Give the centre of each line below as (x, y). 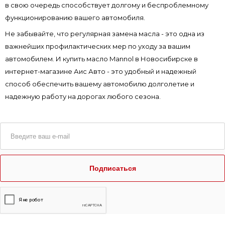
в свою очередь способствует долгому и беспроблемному (107, 5)
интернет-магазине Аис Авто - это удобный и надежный (101, 72)
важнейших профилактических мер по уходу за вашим (98, 46)
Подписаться (113, 168)
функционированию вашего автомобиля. (75, 18)
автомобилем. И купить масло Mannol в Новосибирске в (101, 59)
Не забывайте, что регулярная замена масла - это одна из (105, 34)
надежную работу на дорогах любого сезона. (83, 97)
